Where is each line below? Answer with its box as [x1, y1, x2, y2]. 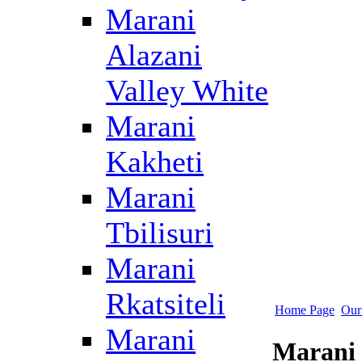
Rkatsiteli [106, 287, 225, 321]
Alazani [106, 38, 202, 72]
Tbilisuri [106, 216, 213, 250]
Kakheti [106, 145, 204, 179]
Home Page [275, 303, 335, 317]
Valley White [106, 74, 268, 107]
